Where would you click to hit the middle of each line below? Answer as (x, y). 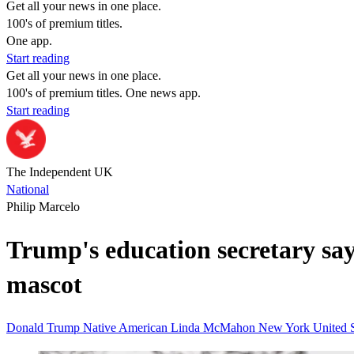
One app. (29, 41)
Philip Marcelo (43, 207)
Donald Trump (45, 327)
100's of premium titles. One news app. (104, 93)
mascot (44, 285)
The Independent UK (60, 172)
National (28, 189)
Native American (127, 327)
